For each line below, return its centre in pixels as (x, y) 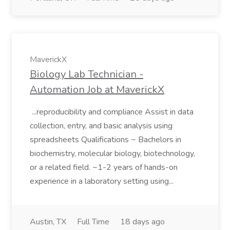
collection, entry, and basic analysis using (101, 126)
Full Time (93, 222)
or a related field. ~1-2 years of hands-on (104, 167)
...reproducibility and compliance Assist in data (112, 112)
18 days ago (142, 222)
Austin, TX (48, 222)
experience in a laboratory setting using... (103, 181)
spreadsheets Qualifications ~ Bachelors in (106, 140)
